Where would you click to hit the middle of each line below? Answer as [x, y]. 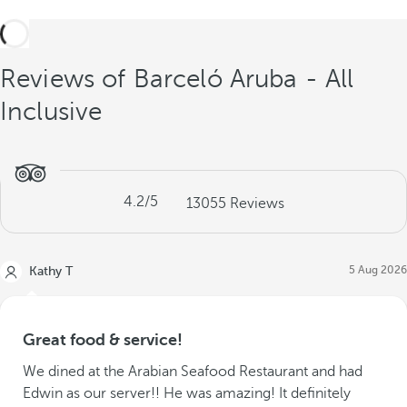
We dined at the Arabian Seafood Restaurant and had [193, 372]
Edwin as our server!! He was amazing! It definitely [187, 393]
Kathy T [51, 271]
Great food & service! [103, 340]
